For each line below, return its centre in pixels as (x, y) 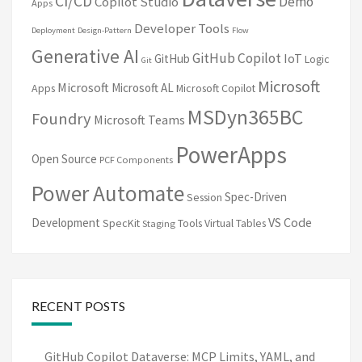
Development (66, 222)
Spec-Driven (256, 196)
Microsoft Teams (139, 119)
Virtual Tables (235, 223)
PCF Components (136, 159)
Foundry (61, 118)
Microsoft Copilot (216, 88)
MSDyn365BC (245, 117)
